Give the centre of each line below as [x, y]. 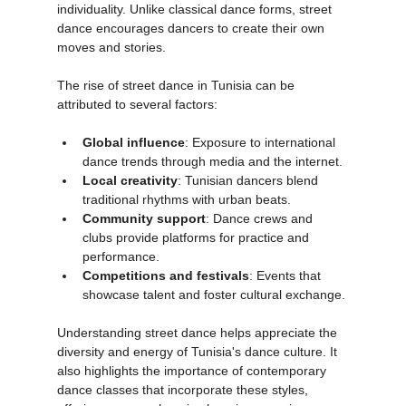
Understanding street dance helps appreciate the [198, 353]
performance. [121, 277]
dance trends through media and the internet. [212, 182]
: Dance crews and [261, 239]
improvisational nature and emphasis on [173, 10]
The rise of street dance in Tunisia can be [177, 106]
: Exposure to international [261, 163]
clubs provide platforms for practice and [197, 258]
